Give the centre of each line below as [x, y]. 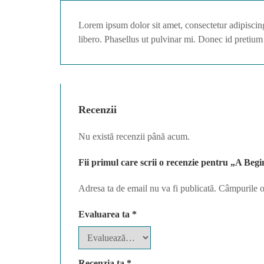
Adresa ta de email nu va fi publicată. [147, 188]
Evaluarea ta [105, 214]
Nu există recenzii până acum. [134, 136]
